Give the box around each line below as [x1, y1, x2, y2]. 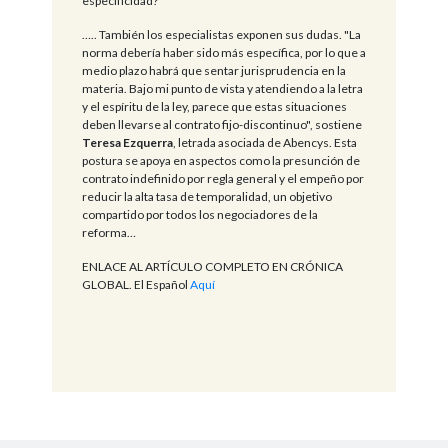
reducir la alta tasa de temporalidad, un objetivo [81, 188, 332, 204]
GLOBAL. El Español [81, 276, 190, 292]
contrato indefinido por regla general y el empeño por [81, 170, 364, 186]
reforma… [81, 224, 136, 240]
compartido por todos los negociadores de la [81, 206, 318, 222]
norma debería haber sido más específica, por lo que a [81, 44, 366, 60]
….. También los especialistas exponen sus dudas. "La [81, 26, 361, 42]
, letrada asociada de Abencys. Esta [172, 134, 357, 150]
